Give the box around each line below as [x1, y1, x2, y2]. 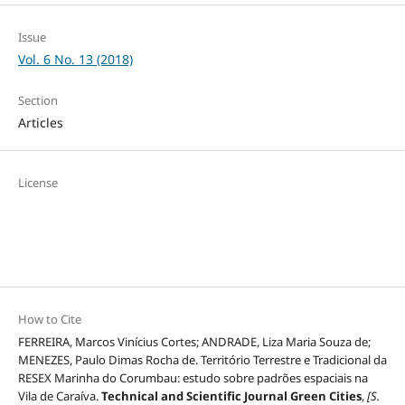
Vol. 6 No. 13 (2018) [17, 50, 133, 68]
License [17, 174, 58, 191]
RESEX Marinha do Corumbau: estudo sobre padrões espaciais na [17, 369, 368, 386]
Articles [17, 113, 63, 131]
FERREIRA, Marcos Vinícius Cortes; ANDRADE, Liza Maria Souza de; [17, 333, 371, 350]
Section [17, 91, 58, 108]
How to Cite [17, 310, 81, 327]
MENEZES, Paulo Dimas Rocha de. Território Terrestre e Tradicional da [17, 351, 387, 368]
